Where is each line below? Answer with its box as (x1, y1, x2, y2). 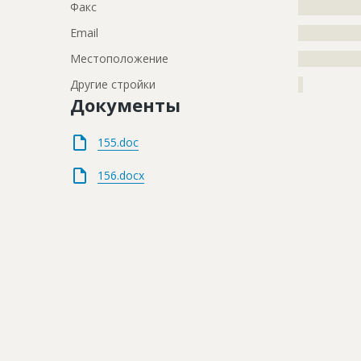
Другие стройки (70, 77, 156, 93)
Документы (70, 93, 180, 118)
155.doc (98, 135, 139, 151)
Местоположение (70, 51, 168, 67)
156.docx (98, 168, 144, 184)
